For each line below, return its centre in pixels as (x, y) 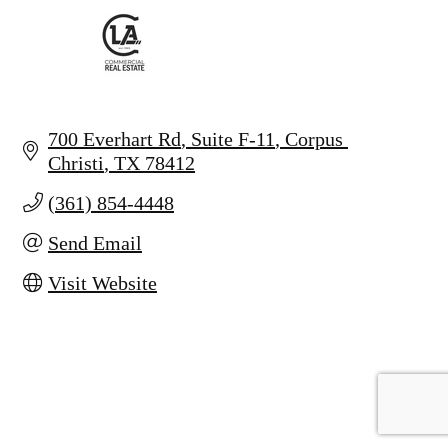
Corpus (314, 139)
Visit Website (102, 283)
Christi (76, 163)
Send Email (95, 243)
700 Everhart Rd (114, 139)
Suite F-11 (233, 139)
